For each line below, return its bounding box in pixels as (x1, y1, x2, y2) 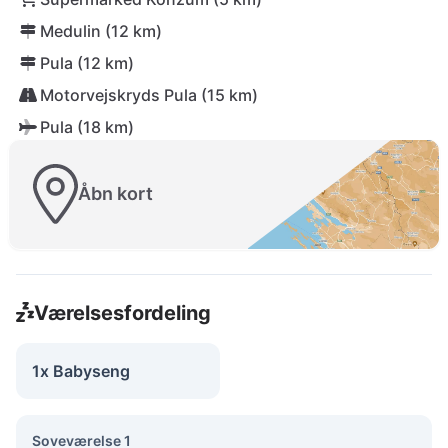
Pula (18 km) (40, 117, 134, 137)
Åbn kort (78, 183, 153, 205)
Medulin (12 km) (40, 21, 162, 41)
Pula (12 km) (40, 53, 134, 73)
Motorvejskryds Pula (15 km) (40, 85, 258, 105)
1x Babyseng (32, 360, 130, 381)
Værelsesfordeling (33, 300, 211, 325)
